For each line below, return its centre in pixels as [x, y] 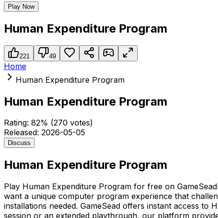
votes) [80, 123]
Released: [23, 133]
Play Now [21, 6]
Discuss [19, 143]
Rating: [18, 123]
